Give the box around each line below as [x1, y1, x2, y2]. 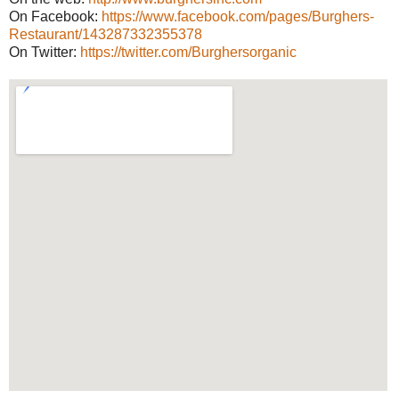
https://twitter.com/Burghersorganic [80, 45, 297, 61]
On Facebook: [9, 9, 102, 25]
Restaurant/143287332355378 [9, 27, 202, 43]
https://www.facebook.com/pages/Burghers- [102, 9, 374, 25]
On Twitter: [9, 45, 80, 61]
